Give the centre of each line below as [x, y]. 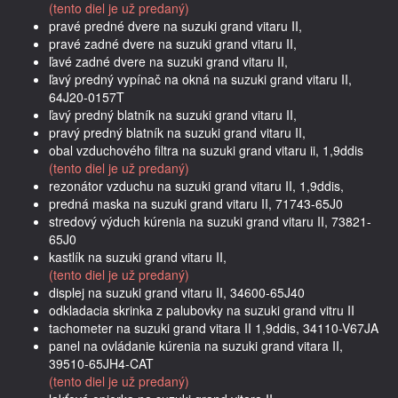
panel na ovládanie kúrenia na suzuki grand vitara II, [196, 345]
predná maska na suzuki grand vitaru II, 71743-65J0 [196, 203]
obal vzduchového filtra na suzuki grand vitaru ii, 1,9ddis [206, 150]
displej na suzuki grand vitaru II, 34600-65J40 [177, 292]
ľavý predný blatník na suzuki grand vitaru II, [173, 114]
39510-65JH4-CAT [101, 363]
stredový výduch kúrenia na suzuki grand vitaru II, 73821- [210, 221]
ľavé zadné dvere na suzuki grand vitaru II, [168, 61]
